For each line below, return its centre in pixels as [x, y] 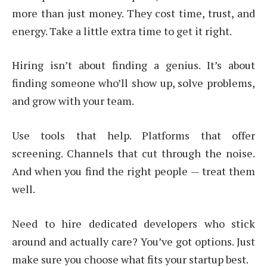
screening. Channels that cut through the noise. [133, 153]
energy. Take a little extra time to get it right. [122, 31]
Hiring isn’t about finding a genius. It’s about [133, 65]
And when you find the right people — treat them [133, 171]
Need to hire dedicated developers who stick [133, 223]
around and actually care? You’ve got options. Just [133, 241]
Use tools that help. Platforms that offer [133, 136]
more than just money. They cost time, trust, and [133, 13]
